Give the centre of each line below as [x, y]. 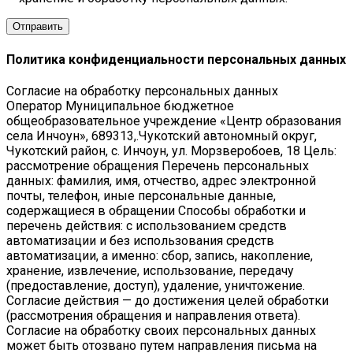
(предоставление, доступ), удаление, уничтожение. [156, 285]
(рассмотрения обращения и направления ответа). [153, 315]
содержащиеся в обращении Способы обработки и [156, 210]
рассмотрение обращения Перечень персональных [158, 165]
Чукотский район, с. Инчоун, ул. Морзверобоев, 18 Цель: [171, 150]
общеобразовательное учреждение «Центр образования [174, 121]
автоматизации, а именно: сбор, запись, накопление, [160, 255]
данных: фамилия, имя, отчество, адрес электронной [161, 180]
